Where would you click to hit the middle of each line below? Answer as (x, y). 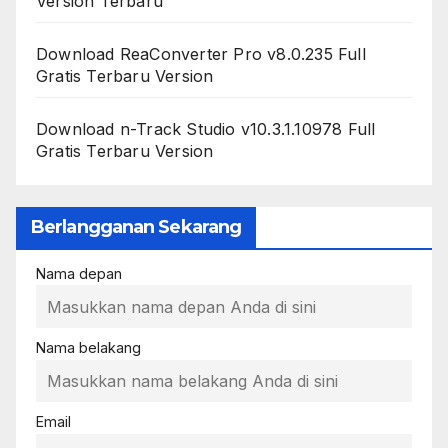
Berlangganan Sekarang (136, 226)
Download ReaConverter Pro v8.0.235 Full (201, 54)
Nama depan (79, 273)
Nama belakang (88, 348)
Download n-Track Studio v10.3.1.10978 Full (206, 129)
